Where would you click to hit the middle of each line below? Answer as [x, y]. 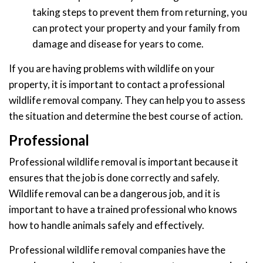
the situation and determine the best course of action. [126, 116]
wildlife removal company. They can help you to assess [127, 100]
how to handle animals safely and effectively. [107, 225]
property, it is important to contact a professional [117, 85]
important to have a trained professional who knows [123, 210]
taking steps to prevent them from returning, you [140, 12]
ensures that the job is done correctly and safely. [114, 178]
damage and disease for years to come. [118, 44]
